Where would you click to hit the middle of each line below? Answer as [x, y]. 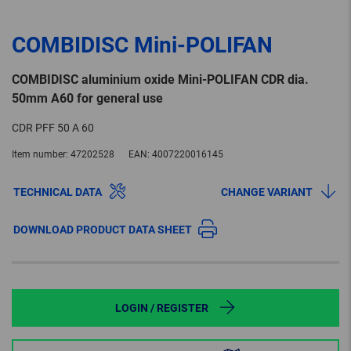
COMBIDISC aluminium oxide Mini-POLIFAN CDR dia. [160, 80]
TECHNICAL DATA [58, 192]
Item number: [40, 155]
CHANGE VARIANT [267, 192]
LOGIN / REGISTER [161, 308]
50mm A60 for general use [87, 99]
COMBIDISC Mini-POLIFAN [142, 45]
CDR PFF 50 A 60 [53, 128]
